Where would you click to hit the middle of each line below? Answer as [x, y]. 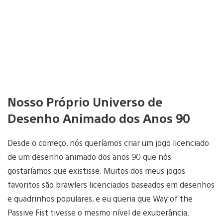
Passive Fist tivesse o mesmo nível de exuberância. [98, 213]
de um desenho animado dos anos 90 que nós [89, 157]
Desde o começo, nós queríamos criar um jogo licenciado [108, 143]
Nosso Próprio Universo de [85, 101]
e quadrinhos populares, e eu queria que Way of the [100, 199]
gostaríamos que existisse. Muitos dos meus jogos [96, 171]
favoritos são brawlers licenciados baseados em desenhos [111, 185]
